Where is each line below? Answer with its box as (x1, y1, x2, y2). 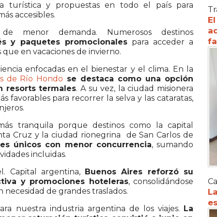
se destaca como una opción (63, 74, 194, 83)
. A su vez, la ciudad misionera (76, 83, 194, 93)
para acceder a (127, 37, 194, 46)
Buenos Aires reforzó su (85, 167, 194, 176)
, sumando (151, 139, 194, 149)
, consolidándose (128, 176, 194, 186)
